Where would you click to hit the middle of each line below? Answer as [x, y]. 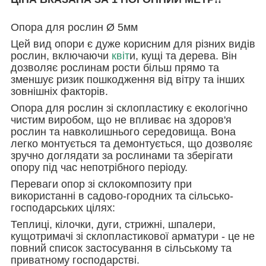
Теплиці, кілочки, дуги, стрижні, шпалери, [113, 224]
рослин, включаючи [60, 56]
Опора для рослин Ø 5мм [74, 27]
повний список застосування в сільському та [121, 248]
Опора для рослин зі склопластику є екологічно [129, 108]
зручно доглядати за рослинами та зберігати [122, 155]
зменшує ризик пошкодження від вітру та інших [128, 79]
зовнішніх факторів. [59, 91]
